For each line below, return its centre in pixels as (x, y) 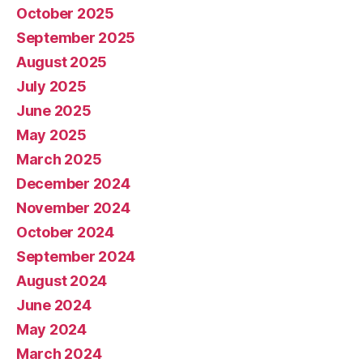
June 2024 (54, 305)
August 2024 (62, 281)
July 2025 (51, 86)
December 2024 (73, 184)
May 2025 (51, 135)
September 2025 (76, 38)
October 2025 (65, 13)
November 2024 (73, 208)
